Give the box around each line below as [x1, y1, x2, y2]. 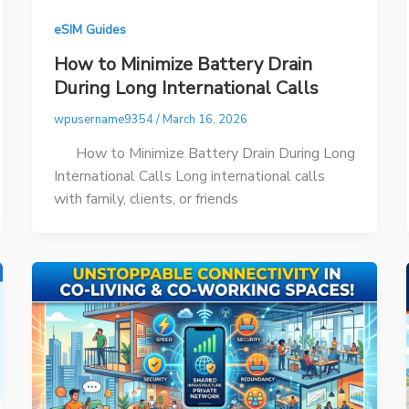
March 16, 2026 [162, 111, 247, 129]
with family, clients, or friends [53, 188, 238, 209]
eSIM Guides [53, 21, 126, 39]
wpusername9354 [53, 111, 156, 129]
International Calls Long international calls [53, 165, 325, 186]
